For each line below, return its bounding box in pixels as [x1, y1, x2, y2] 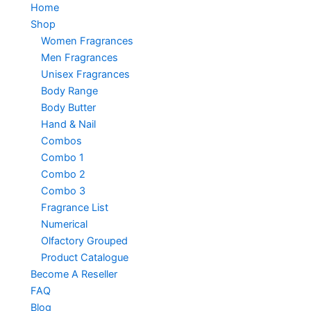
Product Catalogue [40, 251, 128, 264]
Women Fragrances [40, 34, 133, 47]
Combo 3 [40, 184, 85, 197]
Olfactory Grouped [40, 234, 128, 247]
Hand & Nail [40, 117, 96, 131]
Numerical [40, 217, 87, 230]
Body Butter [40, 101, 96, 114]
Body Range [40, 84, 98, 97]
